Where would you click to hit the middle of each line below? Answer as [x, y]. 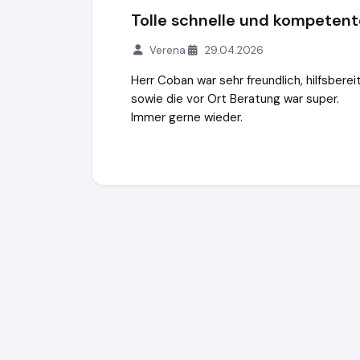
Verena [168, 50]
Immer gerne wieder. [187, 117]
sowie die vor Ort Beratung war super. [235, 99]
